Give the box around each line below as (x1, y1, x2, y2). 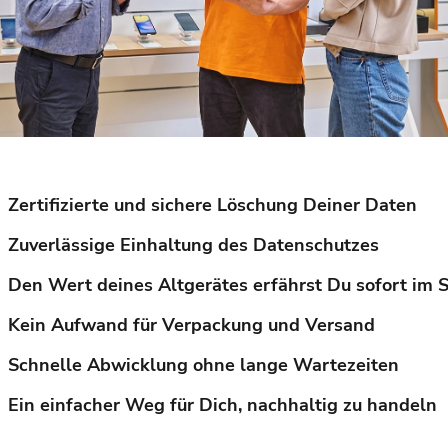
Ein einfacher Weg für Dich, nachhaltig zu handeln (7, 393, 437, 418)
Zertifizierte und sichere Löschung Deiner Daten (7, 193, 417, 218)
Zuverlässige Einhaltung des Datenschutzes (7, 233, 379, 258)
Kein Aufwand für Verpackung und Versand (7, 313, 375, 338)
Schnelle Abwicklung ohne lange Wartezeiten (7, 353, 399, 378)
